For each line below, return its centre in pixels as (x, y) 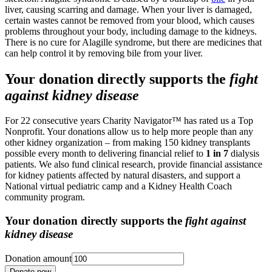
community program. (46, 197)
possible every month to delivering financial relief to (105, 154)
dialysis (245, 154)
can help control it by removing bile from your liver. (104, 53)
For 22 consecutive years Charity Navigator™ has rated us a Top (129, 121)
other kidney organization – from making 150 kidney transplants (127, 143)
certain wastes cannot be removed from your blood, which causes (130, 20)
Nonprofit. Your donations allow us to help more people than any (129, 132)
